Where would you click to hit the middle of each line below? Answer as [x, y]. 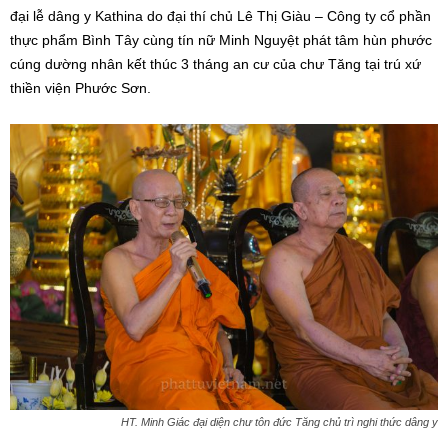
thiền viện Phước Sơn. [80, 88]
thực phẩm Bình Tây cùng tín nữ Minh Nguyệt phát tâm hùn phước [221, 40]
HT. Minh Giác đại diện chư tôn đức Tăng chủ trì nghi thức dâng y [279, 421]
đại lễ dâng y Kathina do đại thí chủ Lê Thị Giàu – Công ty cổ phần [220, 16]
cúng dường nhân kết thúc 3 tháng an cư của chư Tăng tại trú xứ [215, 64]
